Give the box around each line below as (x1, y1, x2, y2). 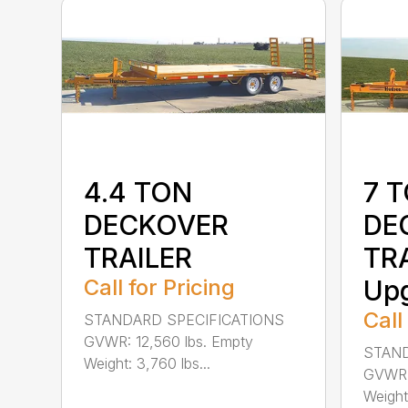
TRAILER (84, 240, 193, 274)
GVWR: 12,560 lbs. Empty (84, 331, 254, 351)
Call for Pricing (84, 273, 236, 301)
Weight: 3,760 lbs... (84, 353, 211, 372)
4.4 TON (84, 175, 193, 209)
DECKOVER (84, 208, 229, 241)
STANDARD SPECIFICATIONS (84, 310, 285, 329)
